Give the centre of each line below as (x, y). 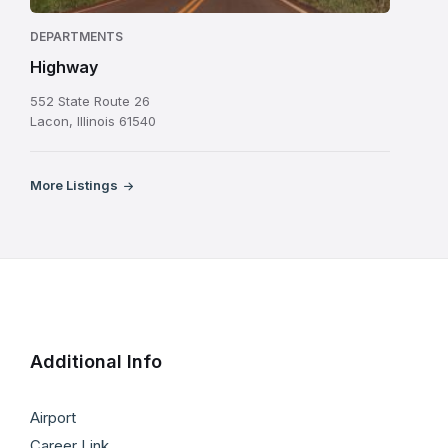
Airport (53, 417)
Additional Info (96, 361)
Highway (64, 67)
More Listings (74, 185)
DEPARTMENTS (76, 36)
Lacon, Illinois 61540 (93, 121)
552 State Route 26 (90, 101)
